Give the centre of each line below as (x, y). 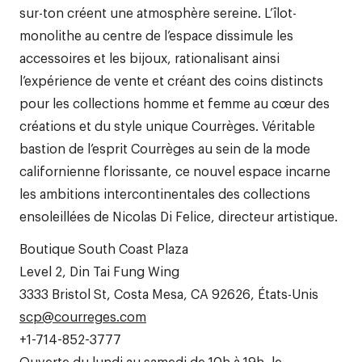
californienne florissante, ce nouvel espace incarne (175, 170)
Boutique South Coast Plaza (104, 248)
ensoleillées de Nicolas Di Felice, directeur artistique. (179, 216)
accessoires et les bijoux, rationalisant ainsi (149, 57)
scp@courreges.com (83, 316)
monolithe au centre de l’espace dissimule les (156, 35)
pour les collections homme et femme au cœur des (175, 103)
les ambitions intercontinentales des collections (165, 193)
